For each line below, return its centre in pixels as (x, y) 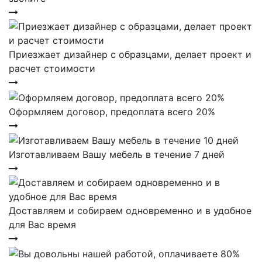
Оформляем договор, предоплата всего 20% (112, 111)
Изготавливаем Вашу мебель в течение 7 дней (117, 155)
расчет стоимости (52, 68)
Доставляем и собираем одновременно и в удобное (130, 211)
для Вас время (42, 225)
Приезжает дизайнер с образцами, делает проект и (130, 54)
